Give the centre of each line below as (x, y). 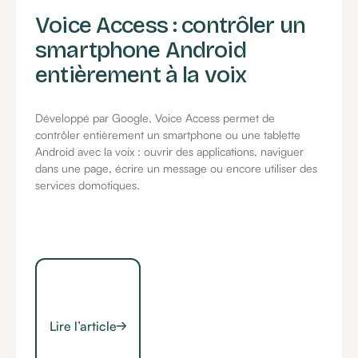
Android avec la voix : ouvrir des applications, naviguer (170, 152)
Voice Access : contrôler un (171, 25)
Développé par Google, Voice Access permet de (155, 118)
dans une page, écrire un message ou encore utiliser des (177, 169)
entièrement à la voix (141, 74)
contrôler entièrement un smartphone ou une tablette (168, 135)
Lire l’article (83, 326)
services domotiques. (88, 185)
